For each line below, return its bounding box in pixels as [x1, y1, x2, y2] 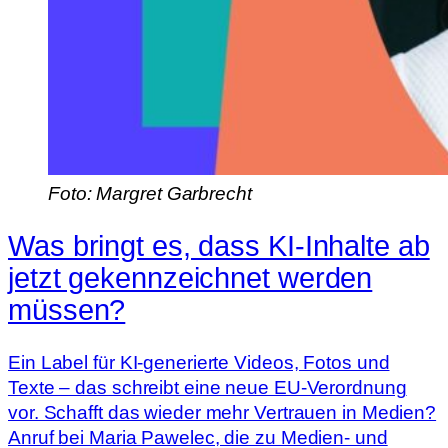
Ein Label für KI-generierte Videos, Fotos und [8, 351, 390, 373]
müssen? [8, 293, 126, 326]
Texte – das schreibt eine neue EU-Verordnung [8, 376, 407, 398]
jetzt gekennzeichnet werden [8, 261, 373, 294]
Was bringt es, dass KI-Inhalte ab [8, 229, 430, 262]
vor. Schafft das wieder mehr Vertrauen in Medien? [8, 401, 437, 423]
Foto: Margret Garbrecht [48, 183, 252, 205]
